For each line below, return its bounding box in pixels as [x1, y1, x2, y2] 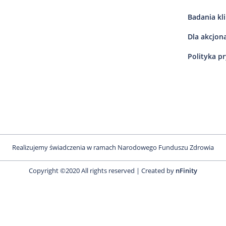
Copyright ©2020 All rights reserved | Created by [29, 166, 176, 176]
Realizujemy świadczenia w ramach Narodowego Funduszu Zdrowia [12, 143, 214, 152]
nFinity [176, 166, 197, 176]
